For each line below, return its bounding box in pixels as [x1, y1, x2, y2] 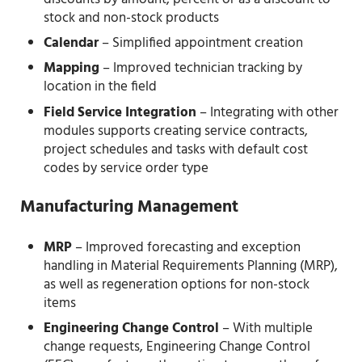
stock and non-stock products [44, 6, 220, 29]
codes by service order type [44, 157, 209, 179]
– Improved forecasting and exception [72, 236, 301, 259]
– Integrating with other [196, 101, 339, 124]
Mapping [44, 57, 100, 80]
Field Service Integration [44, 101, 197, 124]
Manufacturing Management [19, 193, 238, 221]
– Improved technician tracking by [99, 57, 303, 80]
